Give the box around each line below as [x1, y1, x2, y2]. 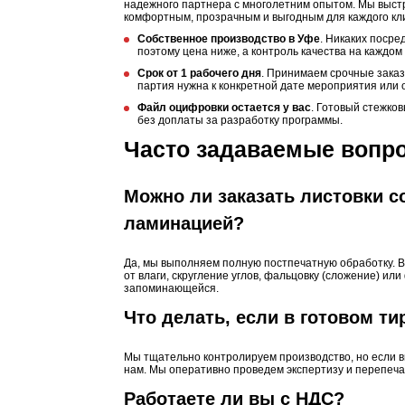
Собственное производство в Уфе [137, 33, 320, 45]
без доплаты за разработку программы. [137, 114, 343, 127]
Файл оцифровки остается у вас [137, 101, 311, 114]
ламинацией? [124, 213, 244, 233]
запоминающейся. [124, 282, 219, 295]
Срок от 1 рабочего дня [137, 67, 261, 80]
